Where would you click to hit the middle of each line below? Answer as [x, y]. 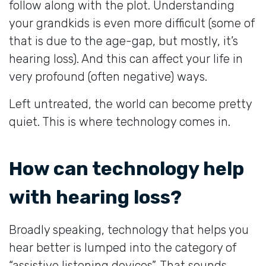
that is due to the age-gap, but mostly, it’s [123, 41]
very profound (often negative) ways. [108, 76]
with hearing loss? [95, 197]
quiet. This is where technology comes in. [120, 121]
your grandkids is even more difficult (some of [132, 23]
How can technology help [126, 168]
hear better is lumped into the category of [123, 247]
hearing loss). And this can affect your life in [126, 58]
